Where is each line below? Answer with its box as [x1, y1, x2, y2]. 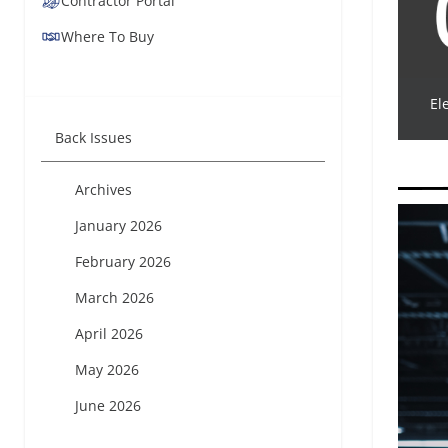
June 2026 [75, 396, 141, 415]
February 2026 [75, 252, 171, 271]
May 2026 [75, 360, 139, 379]
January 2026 [75, 216, 162, 235]
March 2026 [75, 288, 154, 307]
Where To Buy [61, 27, 154, 46]
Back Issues [55, 128, 132, 147]
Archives [75, 180, 132, 199]
